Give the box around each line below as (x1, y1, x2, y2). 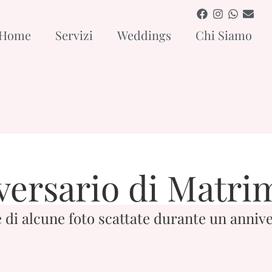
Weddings (117, 27, 171, 44)
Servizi (55, 27, 93, 44)
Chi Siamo (195, 27, 252, 44)
